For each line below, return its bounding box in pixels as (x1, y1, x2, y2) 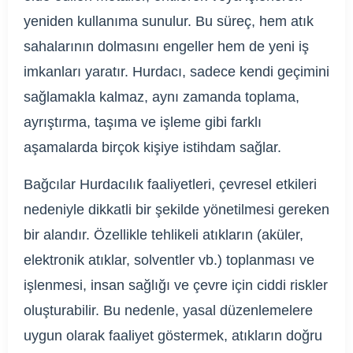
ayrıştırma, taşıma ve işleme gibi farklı (24, 113, 262, 130)
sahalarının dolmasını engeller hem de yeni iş (24, 38, 309, 54)
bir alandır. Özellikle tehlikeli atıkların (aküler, (24, 226, 303, 243)
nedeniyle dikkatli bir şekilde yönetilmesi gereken (24, 201, 329, 217)
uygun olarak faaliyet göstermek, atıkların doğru (24, 327, 322, 344)
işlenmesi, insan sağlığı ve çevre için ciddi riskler (24, 277, 328, 293)
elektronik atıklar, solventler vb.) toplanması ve (24, 251, 314, 268)
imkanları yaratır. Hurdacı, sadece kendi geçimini (24, 63, 329, 80)
